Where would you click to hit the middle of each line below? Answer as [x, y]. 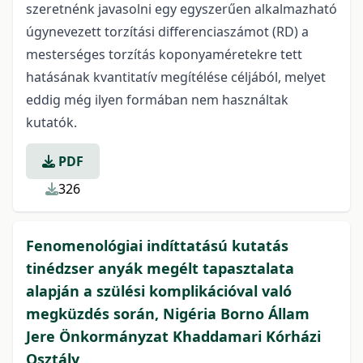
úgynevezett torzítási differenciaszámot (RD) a [167, 32]
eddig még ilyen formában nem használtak [157, 100]
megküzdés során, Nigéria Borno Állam [168, 314]
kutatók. [51, 122]
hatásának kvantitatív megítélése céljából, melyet [176, 77]
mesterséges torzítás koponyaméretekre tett [164, 54]
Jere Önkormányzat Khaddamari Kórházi [173, 336]
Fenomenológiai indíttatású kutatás [157, 246]
